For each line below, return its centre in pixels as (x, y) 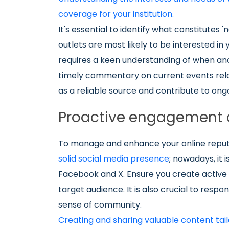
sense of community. (100, 205)
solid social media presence (114, 159)
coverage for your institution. (116, 14)
